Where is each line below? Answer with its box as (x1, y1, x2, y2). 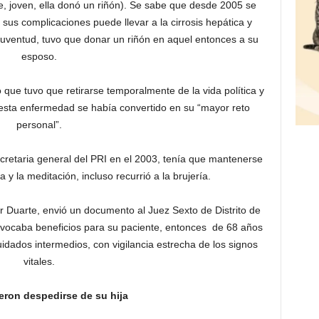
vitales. (23, 256, 55, 268)
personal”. (16, 119, 62, 131)
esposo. (21, 51, 57, 63)
